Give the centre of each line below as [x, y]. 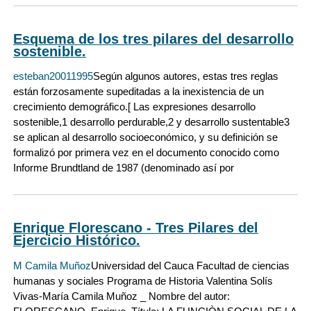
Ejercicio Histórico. [77, 241]
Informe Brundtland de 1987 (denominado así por [124, 168]
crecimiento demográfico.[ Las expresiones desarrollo [134, 107]
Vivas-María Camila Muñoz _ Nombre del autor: [121, 296]
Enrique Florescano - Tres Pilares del [136, 228]
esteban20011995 [53, 76]
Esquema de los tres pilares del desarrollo [153, 39]
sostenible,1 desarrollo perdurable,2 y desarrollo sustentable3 [151, 122]
